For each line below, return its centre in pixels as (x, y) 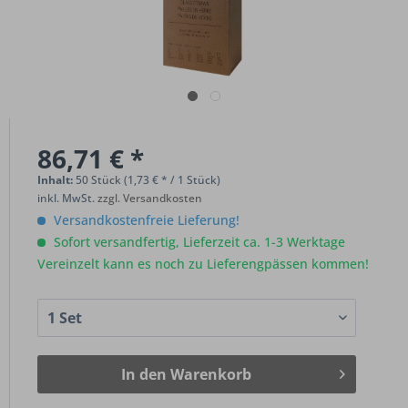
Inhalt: (56, 180)
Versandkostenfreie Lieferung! (145, 220)
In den (143, 374)
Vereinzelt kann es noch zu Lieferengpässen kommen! (203, 264)
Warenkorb (210, 374)
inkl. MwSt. (67, 198)
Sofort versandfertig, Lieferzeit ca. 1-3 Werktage (198, 242)
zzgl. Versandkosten (150, 198)
